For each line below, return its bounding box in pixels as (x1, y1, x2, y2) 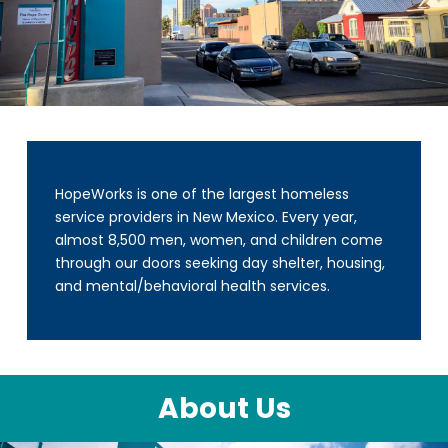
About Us (157, 389, 291, 429)
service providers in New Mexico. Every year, (54, 207, 357, 228)
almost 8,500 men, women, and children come (54, 230, 383, 251)
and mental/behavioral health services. (54, 276, 330, 297)
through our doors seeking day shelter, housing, (54, 253, 385, 274)
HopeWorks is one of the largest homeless (54, 184, 349, 205)
